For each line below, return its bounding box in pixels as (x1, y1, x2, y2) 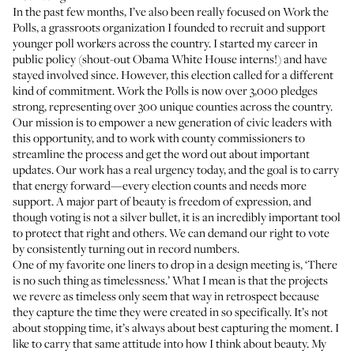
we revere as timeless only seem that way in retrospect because (13, 288, 319, 303)
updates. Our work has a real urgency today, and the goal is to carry (13, 161, 339, 177)
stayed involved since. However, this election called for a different (13, 66, 333, 82)
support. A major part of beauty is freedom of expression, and (13, 193, 311, 209)
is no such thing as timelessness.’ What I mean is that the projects (13, 272, 328, 288)
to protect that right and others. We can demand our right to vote (13, 224, 330, 240)
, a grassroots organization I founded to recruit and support (36, 19, 326, 35)
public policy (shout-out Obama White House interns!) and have (13, 51, 327, 66)
